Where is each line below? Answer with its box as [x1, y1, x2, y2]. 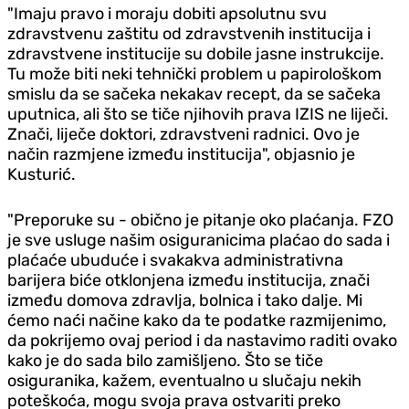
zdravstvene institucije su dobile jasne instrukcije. [7, 43, 384, 64]
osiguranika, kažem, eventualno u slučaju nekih [7, 370, 362, 391]
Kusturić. [7, 163, 76, 184]
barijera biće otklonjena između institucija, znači [7, 269, 370, 290]
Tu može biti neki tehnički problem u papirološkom [7, 63, 382, 84]
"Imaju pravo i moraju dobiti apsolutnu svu [7, 3, 327, 24]
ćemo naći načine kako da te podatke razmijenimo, [7, 309, 386, 330]
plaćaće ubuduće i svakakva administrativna [7, 249, 343, 270]
